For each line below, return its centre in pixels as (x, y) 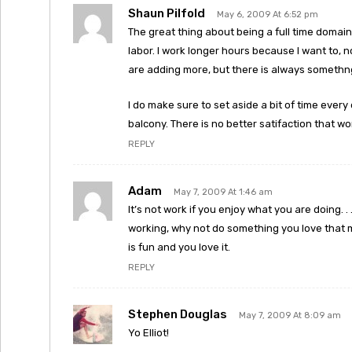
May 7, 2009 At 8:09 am (290, 315)
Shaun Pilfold (167, 13)
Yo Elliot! (148, 333)
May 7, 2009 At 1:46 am (223, 192)
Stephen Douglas (178, 314)
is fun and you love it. (179, 247)
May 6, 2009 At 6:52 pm (268, 15)
